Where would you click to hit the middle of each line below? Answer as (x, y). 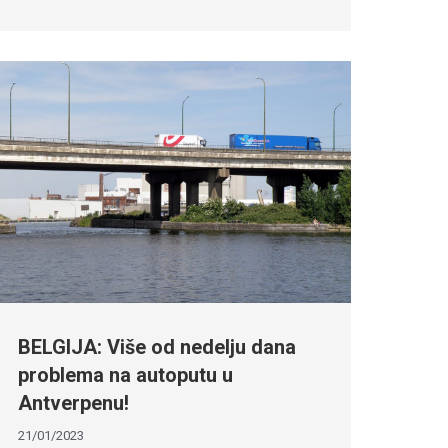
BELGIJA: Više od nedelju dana (156, 346)
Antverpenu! (73, 402)
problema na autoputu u (125, 374)
